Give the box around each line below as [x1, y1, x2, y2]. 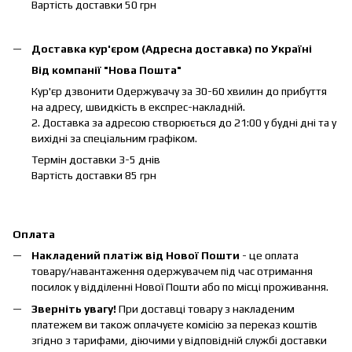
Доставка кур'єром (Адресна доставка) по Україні [31, 42, 312, 55]
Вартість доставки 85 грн [31, 168, 156, 181]
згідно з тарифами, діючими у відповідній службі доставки [31, 334, 327, 347]
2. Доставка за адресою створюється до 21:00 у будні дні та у [31, 115, 336, 129]
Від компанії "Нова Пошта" [31, 63, 181, 76]
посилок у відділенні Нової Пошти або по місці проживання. [31, 280, 328, 293]
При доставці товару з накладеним [116, 302, 295, 316]
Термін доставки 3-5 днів [31, 152, 160, 166]
